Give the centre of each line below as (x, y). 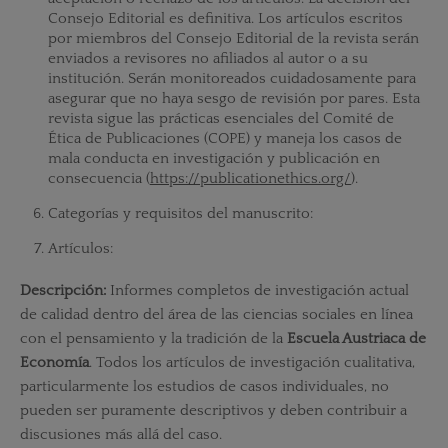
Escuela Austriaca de (356, 339)
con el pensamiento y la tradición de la (153, 339)
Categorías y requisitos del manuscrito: (180, 213)
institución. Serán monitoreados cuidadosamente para (231, 78)
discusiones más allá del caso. (120, 435)
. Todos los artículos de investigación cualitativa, (251, 363)
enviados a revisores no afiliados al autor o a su (207, 58)
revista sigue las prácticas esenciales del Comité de (220, 118)
